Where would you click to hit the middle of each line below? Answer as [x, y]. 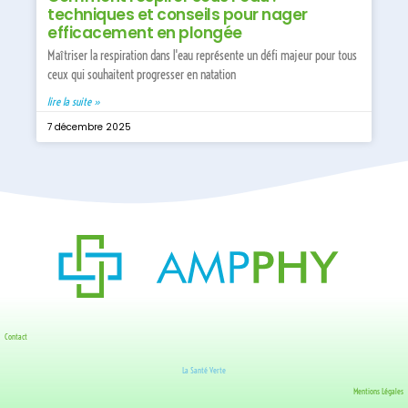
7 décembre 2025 [89, 127]
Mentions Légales [378, 392]
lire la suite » [74, 102]
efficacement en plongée [145, 33]
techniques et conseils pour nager [178, 15]
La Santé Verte [204, 371]
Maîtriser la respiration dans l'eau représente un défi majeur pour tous [202, 56]
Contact [16, 337]
